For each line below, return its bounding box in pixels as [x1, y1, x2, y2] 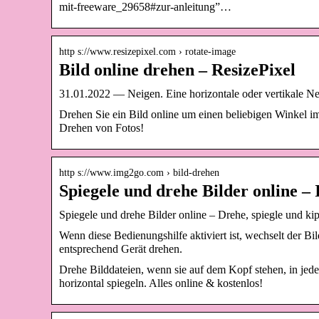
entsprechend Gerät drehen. [59, 242, 182, 255]
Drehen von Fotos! [59, 121, 144, 134]
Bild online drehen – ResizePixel [59, 60, 296, 79]
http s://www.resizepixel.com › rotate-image [59, 46, 236, 57]
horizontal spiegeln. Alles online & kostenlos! [59, 276, 263, 289]
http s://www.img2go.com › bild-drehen [59, 167, 219, 178]
